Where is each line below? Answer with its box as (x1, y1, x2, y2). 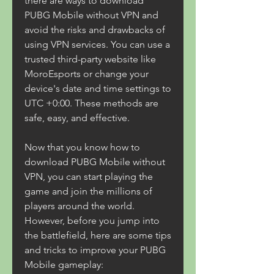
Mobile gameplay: (24, 259, 103, 270)
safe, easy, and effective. (24, 112, 130, 124)
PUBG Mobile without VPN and (24, 9, 158, 21)
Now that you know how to (24, 141, 140, 153)
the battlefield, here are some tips (24, 229, 171, 241)
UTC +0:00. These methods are (24, 97, 158, 109)
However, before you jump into (24, 215, 160, 226)
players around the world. (24, 200, 135, 212)
